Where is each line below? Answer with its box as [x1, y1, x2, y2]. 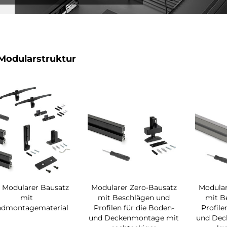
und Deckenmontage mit [89, 213, 179, 223]
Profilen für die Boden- [93, 203, 174, 213]
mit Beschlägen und [98, 193, 170, 203]
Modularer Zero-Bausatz [91, 183, 177, 193]
